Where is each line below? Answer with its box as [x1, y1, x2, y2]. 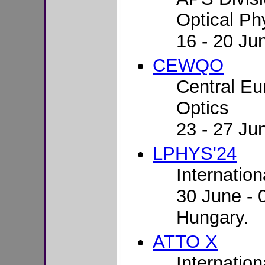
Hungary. [176, 207, 249, 228]
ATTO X [153, 231, 218, 252]
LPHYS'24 [153, 143, 237, 164]
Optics [176, 98, 229, 118]
